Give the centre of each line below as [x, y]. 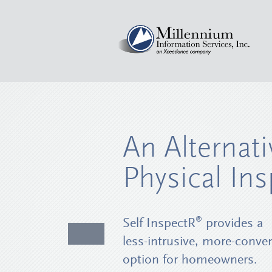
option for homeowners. [190, 260]
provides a [233, 224]
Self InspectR [159, 224]
